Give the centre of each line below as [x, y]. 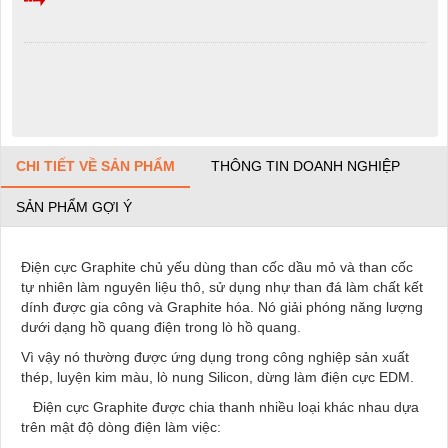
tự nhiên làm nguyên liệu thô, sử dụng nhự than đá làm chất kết [222, 286]
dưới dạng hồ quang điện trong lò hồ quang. [161, 326]
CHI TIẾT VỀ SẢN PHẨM [95, 165]
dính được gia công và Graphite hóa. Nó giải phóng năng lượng [222, 306]
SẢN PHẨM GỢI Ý [74, 206]
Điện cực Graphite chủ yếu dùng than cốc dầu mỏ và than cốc [217, 266]
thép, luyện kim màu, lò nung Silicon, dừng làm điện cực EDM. [217, 376]
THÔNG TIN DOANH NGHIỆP [305, 165]
